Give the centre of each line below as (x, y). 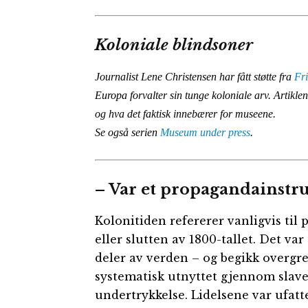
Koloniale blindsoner (174, 45)
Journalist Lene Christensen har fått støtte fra (195, 76)
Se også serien (128, 132)
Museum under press (205, 132)
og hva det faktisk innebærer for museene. (185, 113)
